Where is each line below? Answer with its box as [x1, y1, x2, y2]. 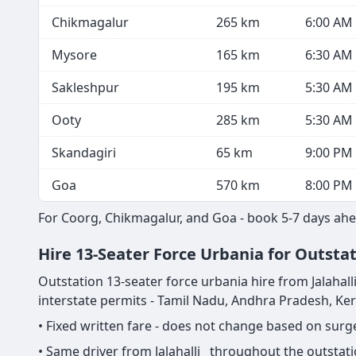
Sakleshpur [52, 79, 119, 97]
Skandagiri [52, 144, 116, 162]
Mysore [52, 46, 97, 64]
